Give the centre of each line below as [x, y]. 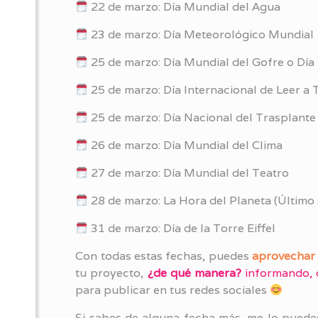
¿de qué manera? [194, 273]
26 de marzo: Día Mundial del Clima [186, 145]
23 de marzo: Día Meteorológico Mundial [201, 34]
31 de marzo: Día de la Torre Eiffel [182, 228]
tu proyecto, [110, 273]
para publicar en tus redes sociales [173, 290]
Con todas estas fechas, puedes [162, 256]
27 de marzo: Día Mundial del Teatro [189, 173]
